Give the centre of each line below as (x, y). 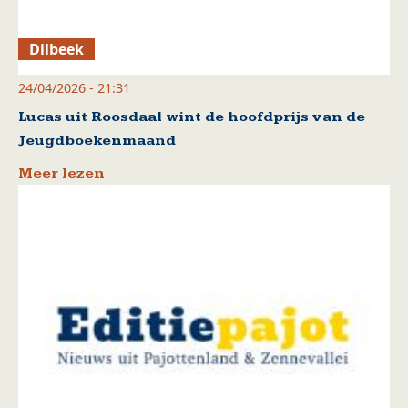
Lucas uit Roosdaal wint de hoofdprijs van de (192, 117)
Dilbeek (57, 50)
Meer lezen (61, 174)
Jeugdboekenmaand (97, 141)
